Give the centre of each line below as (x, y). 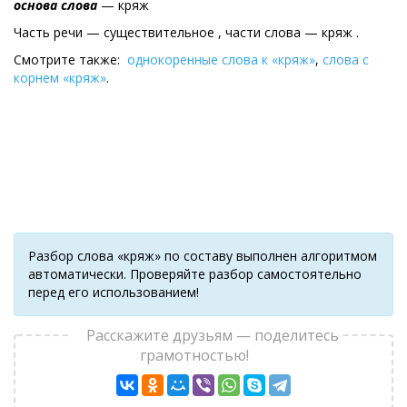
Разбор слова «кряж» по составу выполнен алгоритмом (203, 256)
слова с (346, 60)
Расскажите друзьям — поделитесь (213, 335)
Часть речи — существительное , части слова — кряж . (186, 32)
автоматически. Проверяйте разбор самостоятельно (195, 274)
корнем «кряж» (60, 78)
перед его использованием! (114, 292)
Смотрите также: (70, 60)
